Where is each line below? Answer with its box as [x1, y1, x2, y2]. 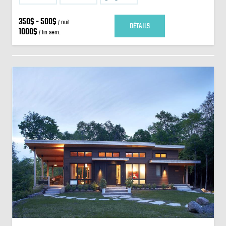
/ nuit [56, 18, 70, 26]
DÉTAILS [129, 20, 150, 32]
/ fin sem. [37, 28, 61, 36]
